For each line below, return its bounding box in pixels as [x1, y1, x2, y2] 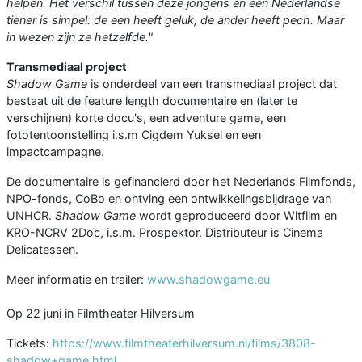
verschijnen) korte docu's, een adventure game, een [6, 111, 286, 125]
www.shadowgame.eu [147, 272, 270, 287]
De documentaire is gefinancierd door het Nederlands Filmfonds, [6, 175, 356, 189]
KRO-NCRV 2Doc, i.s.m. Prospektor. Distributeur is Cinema [6, 225, 323, 240]
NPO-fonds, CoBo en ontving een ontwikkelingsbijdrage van [6, 192, 331, 206]
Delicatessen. [6, 242, 78, 257]
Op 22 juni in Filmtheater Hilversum [6, 306, 195, 321]
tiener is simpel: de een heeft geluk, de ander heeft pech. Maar [6, 13, 344, 27]
